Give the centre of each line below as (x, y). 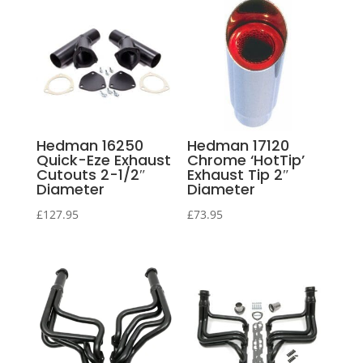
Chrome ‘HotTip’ (246, 160)
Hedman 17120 (239, 146)
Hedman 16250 (90, 146)
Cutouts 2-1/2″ (91, 175)
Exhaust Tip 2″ (239, 175)
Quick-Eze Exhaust (103, 160)
